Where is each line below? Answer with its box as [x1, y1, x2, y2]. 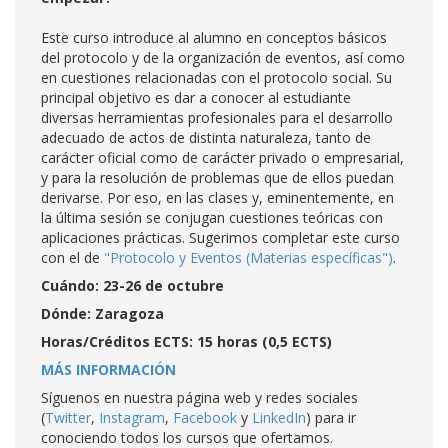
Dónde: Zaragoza [41, 304, 164, 323]
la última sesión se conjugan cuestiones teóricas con [41, 208, 383, 227]
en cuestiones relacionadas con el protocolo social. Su [41, 68, 392, 87]
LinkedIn [252, 408, 306, 427]
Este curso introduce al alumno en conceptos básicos [41, 28, 387, 47]
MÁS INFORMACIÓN [41, 360, 176, 379]
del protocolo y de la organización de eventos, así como [41, 48, 405, 67]
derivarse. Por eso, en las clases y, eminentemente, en [41, 188, 394, 207]
